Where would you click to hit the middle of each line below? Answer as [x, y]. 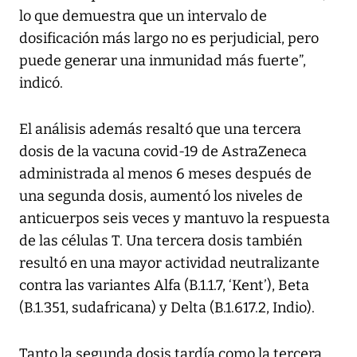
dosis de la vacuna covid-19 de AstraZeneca [163, 152]
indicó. [41, 83]
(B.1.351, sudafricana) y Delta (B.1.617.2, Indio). [167, 308]
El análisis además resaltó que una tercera [160, 129]
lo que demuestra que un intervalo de [143, 16]
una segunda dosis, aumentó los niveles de [161, 196]
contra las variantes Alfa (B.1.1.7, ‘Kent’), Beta [164, 286]
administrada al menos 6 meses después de [165, 174]
